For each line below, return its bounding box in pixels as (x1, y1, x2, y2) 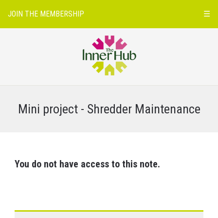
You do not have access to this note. (15, 158, 160, 170)
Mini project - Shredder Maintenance (18, 102, 200, 116)
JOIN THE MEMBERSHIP (8, 9, 84, 18)
